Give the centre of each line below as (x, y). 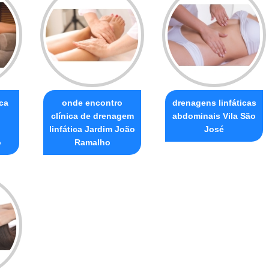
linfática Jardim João (92, 129)
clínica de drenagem (92, 116)
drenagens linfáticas (214, 102)
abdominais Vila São (214, 116)
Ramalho (92, 142)
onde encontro (92, 102)
